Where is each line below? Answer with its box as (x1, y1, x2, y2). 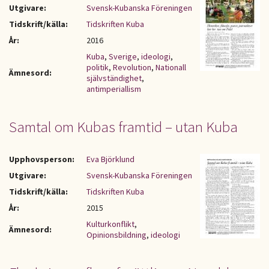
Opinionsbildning (86, 229, 147, 240)
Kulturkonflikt (86, 219, 134, 229)
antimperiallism (86, 83, 141, 94)
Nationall (156, 62, 186, 73)
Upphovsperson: (9, 154, 74, 165)
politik (86, 62, 109, 73)
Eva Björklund (86, 154, 134, 165)
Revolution (113, 62, 151, 73)
